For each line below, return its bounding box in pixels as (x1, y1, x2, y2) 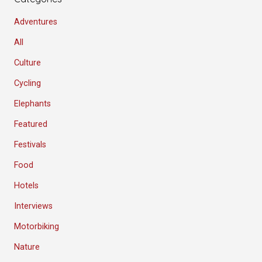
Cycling (14, 78, 41, 89)
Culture (14, 58, 41, 68)
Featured (14, 119, 47, 130)
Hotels (14, 181, 39, 191)
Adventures (14, 17, 57, 27)
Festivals (14, 140, 46, 150)
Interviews (14, 201, 53, 212)
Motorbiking (14, 222, 59, 232)
